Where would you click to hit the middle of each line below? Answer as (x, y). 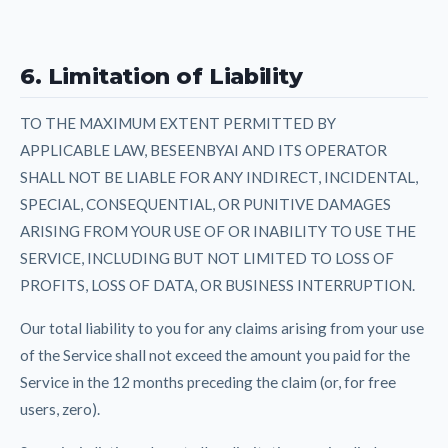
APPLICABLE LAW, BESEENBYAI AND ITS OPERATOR (203, 149)
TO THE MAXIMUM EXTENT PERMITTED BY (178, 122)
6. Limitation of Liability (161, 75)
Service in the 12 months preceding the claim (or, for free (208, 381)
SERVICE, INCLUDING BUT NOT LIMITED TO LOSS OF (207, 257)
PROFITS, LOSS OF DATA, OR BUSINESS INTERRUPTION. (217, 284)
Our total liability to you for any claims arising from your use (222, 327)
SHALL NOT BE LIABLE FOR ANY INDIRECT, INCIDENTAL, (219, 176)
